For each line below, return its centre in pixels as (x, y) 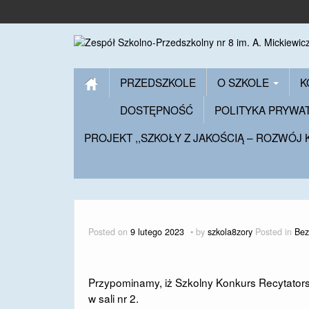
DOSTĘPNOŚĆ (157, 110)
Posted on (109, 232)
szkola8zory (230, 232)
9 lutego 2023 (157, 232)
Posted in (275, 232)
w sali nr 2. (113, 298)
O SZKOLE (245, 82)
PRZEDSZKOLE (158, 82)
